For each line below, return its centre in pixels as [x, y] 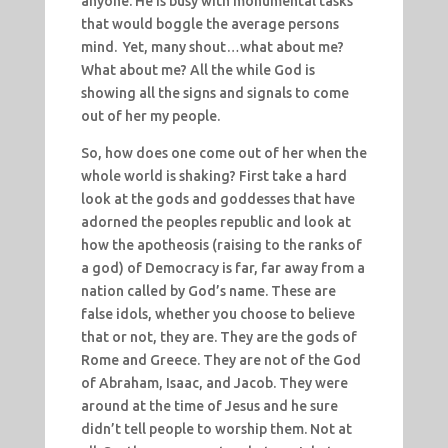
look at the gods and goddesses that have [217, 199]
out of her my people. [150, 116]
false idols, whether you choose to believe [217, 314]
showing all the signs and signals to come [214, 93]
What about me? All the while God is [197, 70]
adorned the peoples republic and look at [215, 222]
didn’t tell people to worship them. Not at [216, 429]
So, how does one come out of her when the [223, 153]
